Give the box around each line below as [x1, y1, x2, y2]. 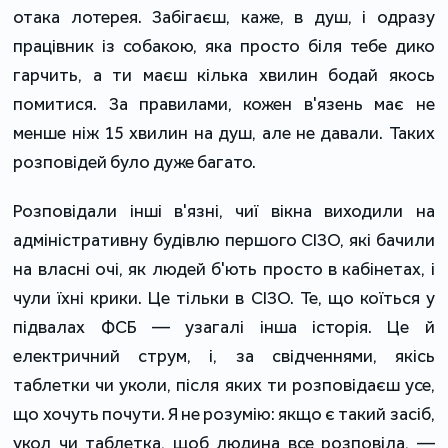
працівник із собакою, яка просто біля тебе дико [13, 34, 435, 57]
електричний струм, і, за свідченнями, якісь [13, 344, 435, 367]
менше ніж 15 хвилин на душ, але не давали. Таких [13, 121, 435, 144]
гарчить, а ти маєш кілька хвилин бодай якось [13, 63, 435, 86]
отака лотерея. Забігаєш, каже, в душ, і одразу [13, 5, 435, 28]
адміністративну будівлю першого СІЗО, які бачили [13, 228, 435, 251]
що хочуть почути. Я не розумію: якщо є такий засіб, [13, 402, 435, 425]
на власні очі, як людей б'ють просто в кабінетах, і [13, 257, 435, 280]
